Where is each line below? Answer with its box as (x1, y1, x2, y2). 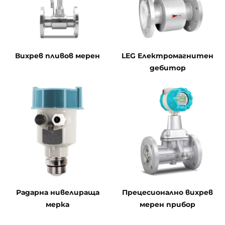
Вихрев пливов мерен (15, 51, 100, 61)
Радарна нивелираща (16, 188, 99, 197)
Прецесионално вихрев (122, 188, 213, 197)
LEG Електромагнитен (122, 51, 213, 61)
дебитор (149, 63, 186, 73)
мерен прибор (140, 200, 195, 209)
